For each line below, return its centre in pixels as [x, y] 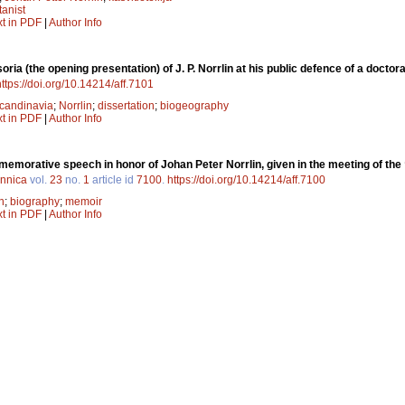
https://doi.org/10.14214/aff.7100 [246, 179]
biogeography [194, 105]
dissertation [126, 105]
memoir [84, 201]
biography [35, 201]
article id [113, 179]
